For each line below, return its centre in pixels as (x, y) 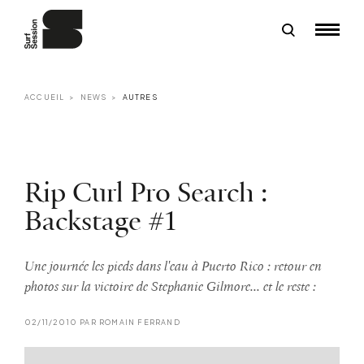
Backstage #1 (100, 222)
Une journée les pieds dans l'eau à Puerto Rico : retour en (173, 266)
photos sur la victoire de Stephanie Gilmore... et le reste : (170, 287)
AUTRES (140, 97)
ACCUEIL (45, 97)
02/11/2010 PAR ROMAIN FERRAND (102, 322)
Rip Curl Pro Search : (146, 194)
